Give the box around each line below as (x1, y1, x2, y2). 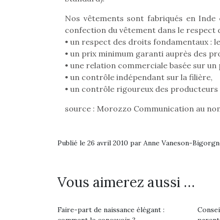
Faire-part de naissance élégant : (57, 205, 165, 214)
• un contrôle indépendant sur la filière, (65, 72, 213, 82)
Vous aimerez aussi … (57, 173, 195, 191)
